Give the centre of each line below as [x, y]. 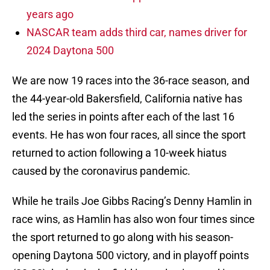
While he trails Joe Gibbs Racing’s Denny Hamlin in [132, 201]
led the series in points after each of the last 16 [123, 117]
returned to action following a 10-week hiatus [119, 153]
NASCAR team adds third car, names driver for [137, 33]
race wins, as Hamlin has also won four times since [133, 219]
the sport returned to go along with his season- [123, 237]
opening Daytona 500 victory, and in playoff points [130, 256]
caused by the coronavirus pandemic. [101, 171]
